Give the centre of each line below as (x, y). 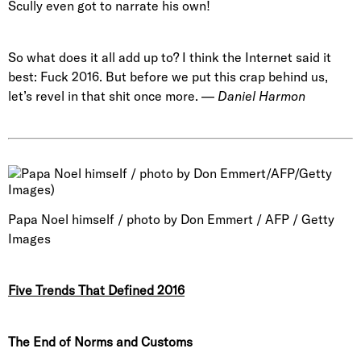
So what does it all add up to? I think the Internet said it (170, 57)
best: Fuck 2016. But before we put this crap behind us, (168, 77)
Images (29, 239)
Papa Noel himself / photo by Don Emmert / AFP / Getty (171, 219)
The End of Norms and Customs (100, 342)
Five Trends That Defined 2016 (96, 290)
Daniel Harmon (261, 96)
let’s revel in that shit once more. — (113, 96)
